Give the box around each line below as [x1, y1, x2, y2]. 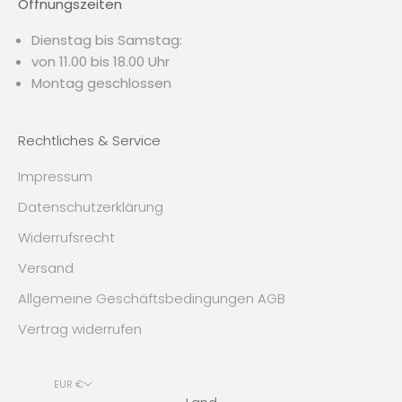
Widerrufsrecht [18, 227, 115, 247]
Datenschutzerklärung [18, 197, 163, 216]
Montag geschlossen [31, 73, 171, 92]
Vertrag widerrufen [18, 319, 142, 338]
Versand [18, 258, 74, 277]
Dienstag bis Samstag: [31, 30, 182, 49]
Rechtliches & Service [18, 130, 161, 150]
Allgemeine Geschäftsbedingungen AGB [18, 288, 285, 308]
